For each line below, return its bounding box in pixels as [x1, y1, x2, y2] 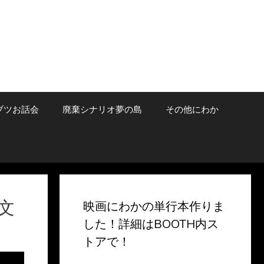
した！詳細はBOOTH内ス [83, 216, 219, 232]
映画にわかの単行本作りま [83, 199, 225, 214]
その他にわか [166, 104, 219, 115]
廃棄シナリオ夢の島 [62, 104, 142, 115]
